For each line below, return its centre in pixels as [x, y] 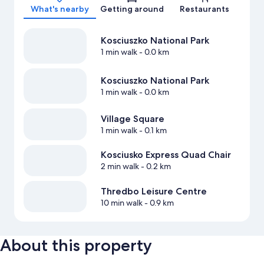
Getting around [132, 9]
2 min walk [120, 166]
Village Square [132, 119]
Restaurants [204, 9]
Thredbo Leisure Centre [154, 191]
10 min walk [121, 202]
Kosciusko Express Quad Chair [166, 155]
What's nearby [60, 9]
